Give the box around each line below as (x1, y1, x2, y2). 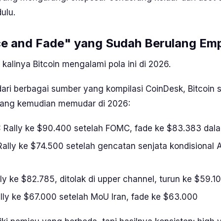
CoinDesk (146, 84, 183, 94)
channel (123, 174, 154, 184)
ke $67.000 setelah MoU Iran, (9, 192, 131, 202)
